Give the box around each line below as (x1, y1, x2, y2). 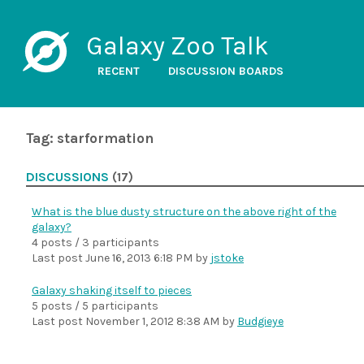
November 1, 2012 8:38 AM (85, 314, 219, 328)
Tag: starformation (26, 130, 154, 146)
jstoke (210, 251, 244, 265)
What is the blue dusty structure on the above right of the (32, 205, 336, 219)
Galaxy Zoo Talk (85, 31, 269, 61)
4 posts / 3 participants (32, 236, 159, 249)
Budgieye (237, 314, 284, 328)
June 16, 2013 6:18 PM (85, 251, 193, 265)
